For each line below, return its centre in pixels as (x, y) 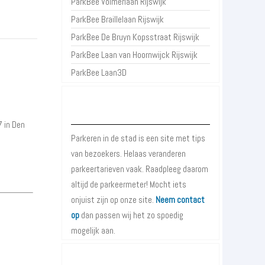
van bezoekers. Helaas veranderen (129, 154)
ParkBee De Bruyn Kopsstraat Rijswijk (135, 37)
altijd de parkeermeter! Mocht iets (129, 185)
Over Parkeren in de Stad (140, 112)
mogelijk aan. (93, 231)
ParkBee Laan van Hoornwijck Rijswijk (135, 55)
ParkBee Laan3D (99, 73)
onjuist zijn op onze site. (114, 200)
